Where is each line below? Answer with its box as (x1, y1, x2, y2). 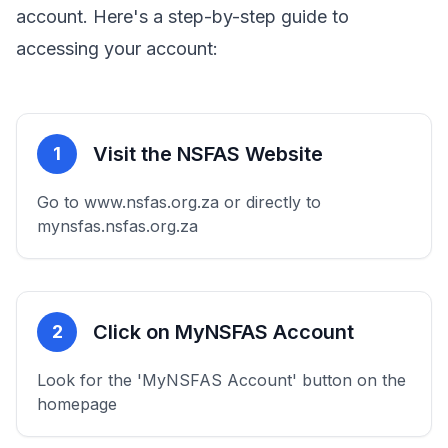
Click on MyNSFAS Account (93, 320, 354, 344)
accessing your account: (16, 38, 218, 59)
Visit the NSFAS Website (93, 142, 323, 166)
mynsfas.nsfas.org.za (37, 216, 198, 236)
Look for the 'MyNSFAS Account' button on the (37, 370, 406, 390)
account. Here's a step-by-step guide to (16, 6, 349, 27)
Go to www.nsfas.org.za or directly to (37, 192, 321, 212)
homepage (37, 394, 117, 414)
